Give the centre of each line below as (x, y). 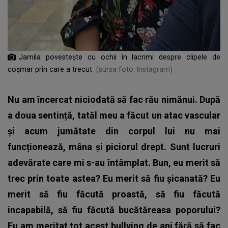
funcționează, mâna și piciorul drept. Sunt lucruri (114, 147)
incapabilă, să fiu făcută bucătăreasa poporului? (114, 210)
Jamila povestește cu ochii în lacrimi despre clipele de (120, 57)
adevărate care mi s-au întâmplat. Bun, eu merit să (114, 162)
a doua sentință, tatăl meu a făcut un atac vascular (114, 115)
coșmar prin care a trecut (50, 69)
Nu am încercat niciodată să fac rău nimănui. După (114, 99)
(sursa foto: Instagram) (134, 69)
